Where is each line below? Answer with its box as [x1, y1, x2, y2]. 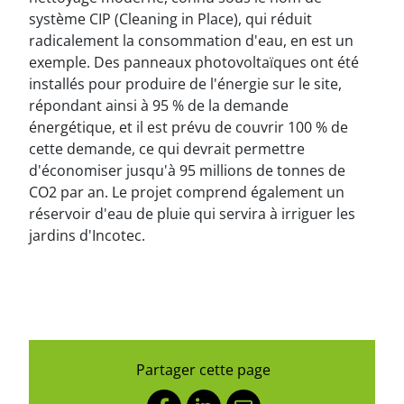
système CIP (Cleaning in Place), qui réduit [29, 9, 312, 29]
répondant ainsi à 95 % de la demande [29, 96, 289, 115]
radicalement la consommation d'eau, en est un [29, 31, 353, 50]
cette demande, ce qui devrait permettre [29, 139, 305, 159]
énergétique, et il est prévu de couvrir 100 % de [29, 117, 348, 137]
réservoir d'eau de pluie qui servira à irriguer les [29, 204, 355, 224]
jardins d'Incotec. [29, 225, 145, 245]
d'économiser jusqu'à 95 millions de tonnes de [29, 161, 345, 180]
